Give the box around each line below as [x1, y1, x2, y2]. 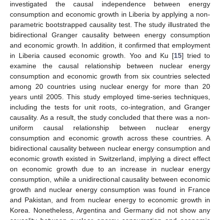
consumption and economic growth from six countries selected [10, 72, 210, 80]
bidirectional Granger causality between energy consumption [10, 30, 210, 39]
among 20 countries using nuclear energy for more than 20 [10, 82, 210, 90]
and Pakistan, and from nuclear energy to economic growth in [10, 195, 210, 204]
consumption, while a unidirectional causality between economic [10, 175, 210, 183]
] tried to [181, 51, 211, 59]
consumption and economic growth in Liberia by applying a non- [10, 10, 210, 18]
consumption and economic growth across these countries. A [10, 134, 210, 142]
